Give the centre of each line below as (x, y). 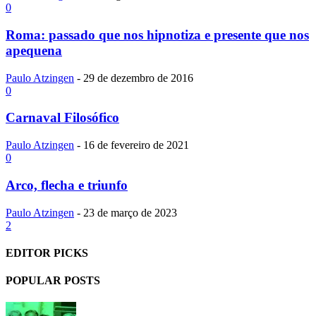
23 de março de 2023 (130, 212)
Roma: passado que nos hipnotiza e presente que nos (157, 35)
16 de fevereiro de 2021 (136, 145)
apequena (34, 50)
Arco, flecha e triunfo (67, 185)
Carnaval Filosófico (62, 118)
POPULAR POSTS (53, 281)
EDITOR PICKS (47, 253)
